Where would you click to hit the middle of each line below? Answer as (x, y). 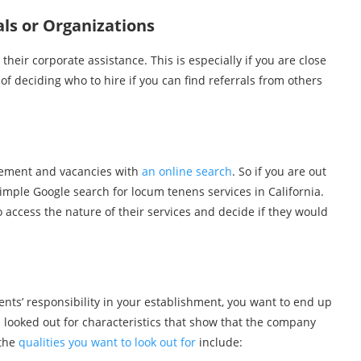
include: (219, 342)
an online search (187, 171)
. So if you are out (279, 171)
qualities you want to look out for (107, 342)
